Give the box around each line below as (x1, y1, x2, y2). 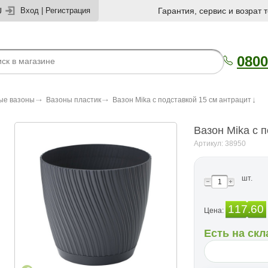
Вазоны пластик (46, 96, 101, 104)
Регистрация (45, 6, 90, 15)
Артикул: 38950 (194, 139, 246, 148)
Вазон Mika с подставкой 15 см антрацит (112, 96, 251, 104)
